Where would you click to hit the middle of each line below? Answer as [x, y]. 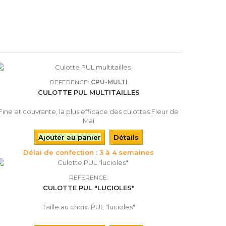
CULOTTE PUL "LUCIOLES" [89, 188]
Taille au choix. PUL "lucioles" [89, 207]
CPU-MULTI [109, 82]
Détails [126, 137]
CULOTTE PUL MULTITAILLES [89, 92]
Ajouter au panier [70, 137]
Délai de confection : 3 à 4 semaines [89, 152]
